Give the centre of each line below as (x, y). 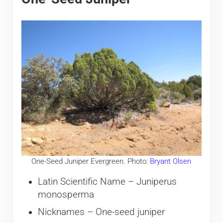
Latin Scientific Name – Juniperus (107, 181)
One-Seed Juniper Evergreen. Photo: (91, 161)
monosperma (66, 194)
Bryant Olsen (171, 161)
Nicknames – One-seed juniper (101, 212)
